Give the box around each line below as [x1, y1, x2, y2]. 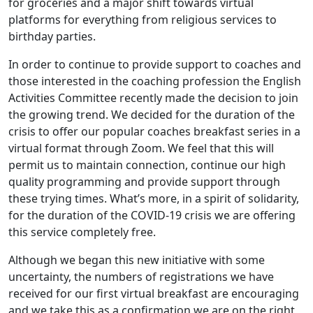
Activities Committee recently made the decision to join [8, 89, 298, 105]
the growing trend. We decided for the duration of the [8, 106, 295, 122]
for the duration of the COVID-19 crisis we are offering [8, 207, 296, 223]
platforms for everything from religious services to [8, 11, 277, 27]
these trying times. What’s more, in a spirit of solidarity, [8, 190, 299, 206]
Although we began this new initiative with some [8, 252, 265, 268]
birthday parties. [8, 28, 96, 44]
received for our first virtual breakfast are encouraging [8, 285, 299, 301]
